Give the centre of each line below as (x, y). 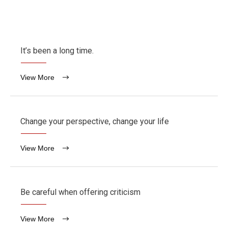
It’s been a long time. (57, 50)
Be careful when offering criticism (80, 192)
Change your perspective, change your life (95, 121)
